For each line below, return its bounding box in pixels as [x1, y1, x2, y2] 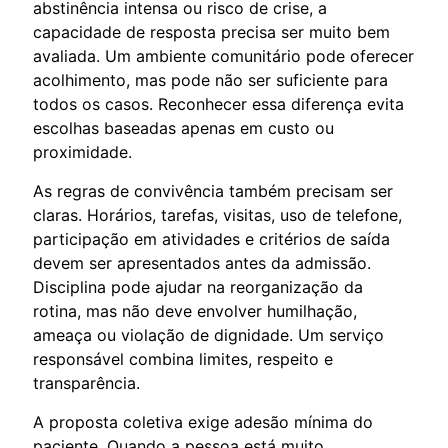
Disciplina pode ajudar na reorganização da [33, 276, 363, 297]
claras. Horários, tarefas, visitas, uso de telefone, [33, 204, 402, 225]
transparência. [33, 372, 140, 393]
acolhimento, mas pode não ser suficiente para [33, 69, 388, 90]
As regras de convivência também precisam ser [33, 180, 393, 201]
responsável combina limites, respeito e [33, 348, 333, 369]
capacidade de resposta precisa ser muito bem [33, 21, 390, 42]
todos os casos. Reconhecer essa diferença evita [33, 93, 404, 114]
